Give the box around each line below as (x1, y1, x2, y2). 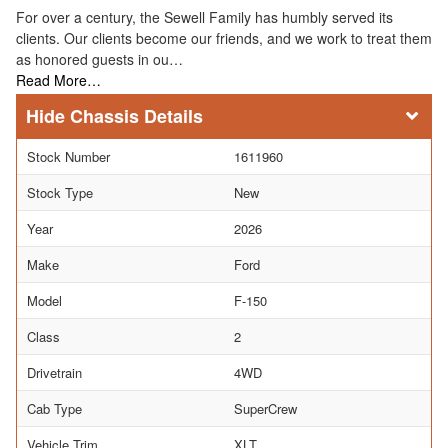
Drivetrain (27, 362, 82, 382)
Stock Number (27, 146, 110, 166)
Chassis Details (70, 102, 203, 129)
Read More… (16, 69, 101, 90)
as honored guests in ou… (16, 48, 183, 69)
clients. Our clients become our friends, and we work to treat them (16, 27, 432, 48)
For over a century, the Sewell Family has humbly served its (16, 6, 393, 27)
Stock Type (27, 182, 93, 202)
